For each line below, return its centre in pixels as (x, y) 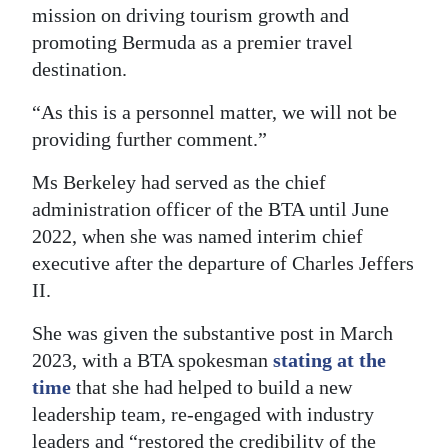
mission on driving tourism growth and (190, 15)
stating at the (329, 360)
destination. (79, 69)
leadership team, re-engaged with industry (203, 414)
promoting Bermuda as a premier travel (192, 42)
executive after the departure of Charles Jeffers (223, 263)
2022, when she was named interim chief (197, 236)
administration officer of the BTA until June (210, 209)
